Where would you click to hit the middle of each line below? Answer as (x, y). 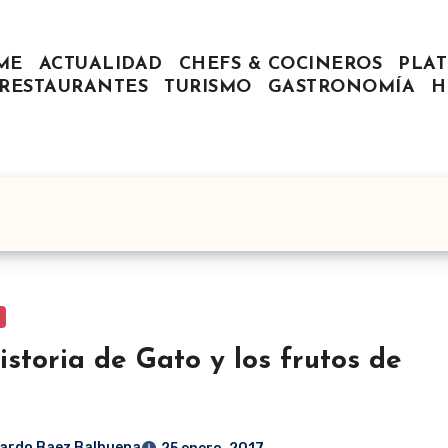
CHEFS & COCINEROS (280, 65)
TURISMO (208, 88)
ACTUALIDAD (100, 65)
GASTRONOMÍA (341, 88)
